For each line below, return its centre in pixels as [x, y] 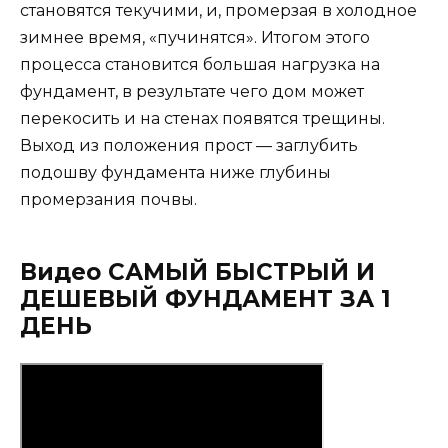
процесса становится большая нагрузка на [200, 65]
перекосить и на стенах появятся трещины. [202, 119]
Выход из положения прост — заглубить [189, 146]
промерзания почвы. [108, 200]
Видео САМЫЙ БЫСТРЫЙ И [197, 272]
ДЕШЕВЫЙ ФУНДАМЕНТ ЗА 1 [205, 299]
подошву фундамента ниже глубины [175, 173]
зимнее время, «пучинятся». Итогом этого [195, 38]
